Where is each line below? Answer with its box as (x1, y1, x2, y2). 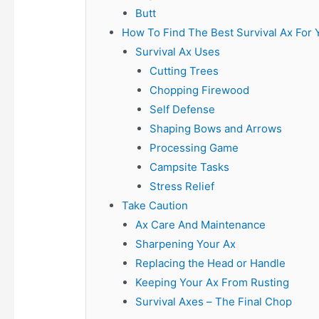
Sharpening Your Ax (135, 237, 236, 251)
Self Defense (149, 103, 215, 117)
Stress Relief (149, 179, 214, 194)
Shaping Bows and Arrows (149, 122, 282, 136)
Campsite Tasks (149, 160, 229, 174)
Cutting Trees (149, 64, 219, 78)
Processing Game (149, 141, 239, 155)
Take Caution (121, 199, 188, 213)
